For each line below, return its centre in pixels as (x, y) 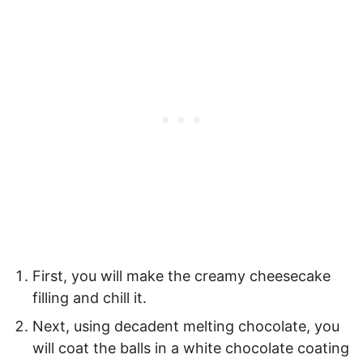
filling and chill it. (90, 297)
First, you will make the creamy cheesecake (181, 275)
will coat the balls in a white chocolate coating (191, 348)
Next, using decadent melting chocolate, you (186, 326)
